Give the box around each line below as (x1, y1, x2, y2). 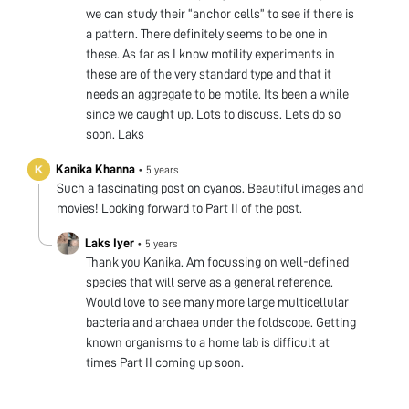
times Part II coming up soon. (86, 356, 244, 370)
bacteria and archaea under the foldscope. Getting (86, 316, 356, 330)
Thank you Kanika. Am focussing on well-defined (86, 256, 349, 269)
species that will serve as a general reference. (86, 276, 333, 289)
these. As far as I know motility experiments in (86, 47, 335, 61)
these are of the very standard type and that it (86, 68, 331, 81)
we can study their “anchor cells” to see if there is (86, 7, 354, 21)
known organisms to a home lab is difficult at (86, 336, 330, 350)
